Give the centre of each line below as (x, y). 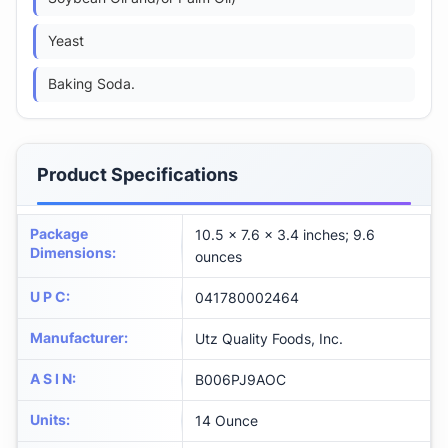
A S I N (51, 379)
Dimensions (71, 253)
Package (59, 234)
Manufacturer (77, 338)
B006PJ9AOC (240, 380)
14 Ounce (226, 421)
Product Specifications (137, 175)
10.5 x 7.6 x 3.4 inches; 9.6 (285, 235)
